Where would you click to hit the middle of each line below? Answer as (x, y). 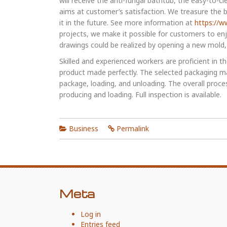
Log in (91, 214)
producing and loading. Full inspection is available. (140, 94)
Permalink (133, 128)
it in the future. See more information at (127, 23)
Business (84, 128)
